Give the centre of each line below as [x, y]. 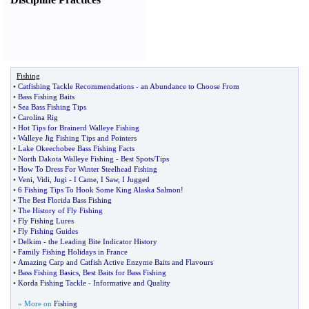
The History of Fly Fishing [60, 210]
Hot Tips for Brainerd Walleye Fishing [79, 128]
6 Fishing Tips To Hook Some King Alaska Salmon [99, 190]
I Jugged [136, 179]
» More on [36, 303]
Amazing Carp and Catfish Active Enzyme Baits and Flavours [116, 262]
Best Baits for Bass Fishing [124, 272]
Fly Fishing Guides [48, 231]
